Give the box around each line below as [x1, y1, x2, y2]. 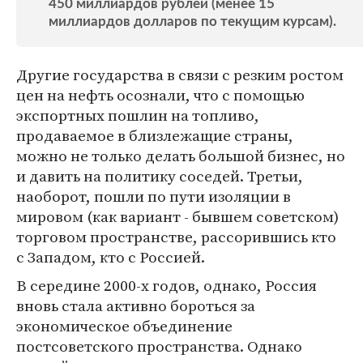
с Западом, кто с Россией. [16, 246, 205, 267]
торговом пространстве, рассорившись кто [16, 226, 336, 247]
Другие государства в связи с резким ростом [16, 64, 344, 85]
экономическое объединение [16, 315, 233, 336]
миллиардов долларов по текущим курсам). [49, 15, 336, 28]
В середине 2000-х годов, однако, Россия [16, 275, 317, 296]
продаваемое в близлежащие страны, [16, 125, 293, 146]
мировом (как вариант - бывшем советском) [16, 206, 339, 227]
